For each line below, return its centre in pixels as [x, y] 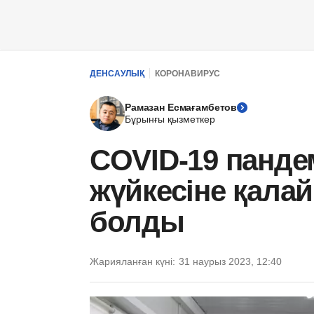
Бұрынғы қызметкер [170, 119]
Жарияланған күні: [132, 261]
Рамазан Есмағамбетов [181, 107]
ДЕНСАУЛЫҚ [117, 73]
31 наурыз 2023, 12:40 [230, 261]
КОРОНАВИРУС [187, 73]
